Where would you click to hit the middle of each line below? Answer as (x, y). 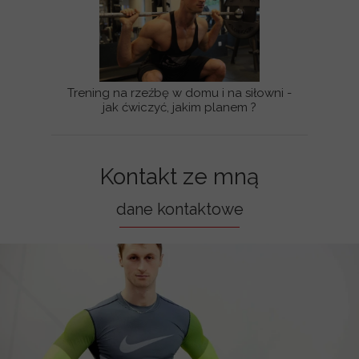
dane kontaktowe (179, 209)
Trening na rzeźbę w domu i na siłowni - (179, 93)
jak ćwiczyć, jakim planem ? (179, 107)
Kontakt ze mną (179, 177)
